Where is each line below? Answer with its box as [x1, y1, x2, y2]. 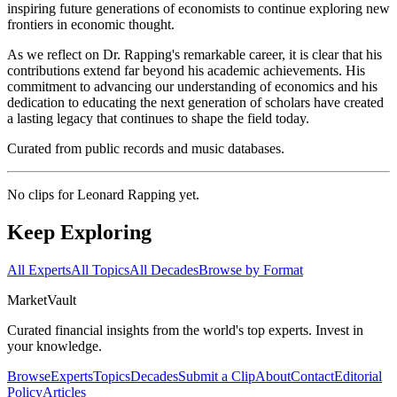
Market [7, 292, 47, 308]
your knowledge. [7, 339, 102, 354]
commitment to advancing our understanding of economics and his [7, 79, 378, 95]
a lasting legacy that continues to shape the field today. [7, 111, 309, 127]
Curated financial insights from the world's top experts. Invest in [7, 323, 363, 339]
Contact [291, 369, 334, 385]
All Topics [71, 262, 129, 278]
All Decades [129, 262, 198, 278]
